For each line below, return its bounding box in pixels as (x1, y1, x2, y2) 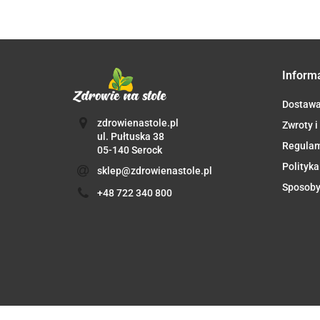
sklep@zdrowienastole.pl (96, 165, 212, 177)
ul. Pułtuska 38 (96, 131, 164, 143)
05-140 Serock (96, 144, 162, 156)
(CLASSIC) (126, 6, 179, 20)
